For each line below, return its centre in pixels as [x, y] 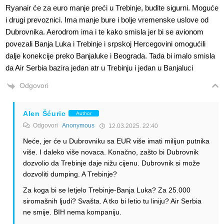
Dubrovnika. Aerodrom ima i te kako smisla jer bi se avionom [104, 32]
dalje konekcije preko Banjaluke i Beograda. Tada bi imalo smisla [110, 56]
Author [83, 113]
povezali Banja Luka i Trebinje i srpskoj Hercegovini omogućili [105, 44]
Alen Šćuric [44, 113]
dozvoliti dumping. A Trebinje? [70, 174]
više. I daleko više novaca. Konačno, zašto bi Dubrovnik [111, 152]
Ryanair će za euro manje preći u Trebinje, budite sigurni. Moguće [112, 8]
